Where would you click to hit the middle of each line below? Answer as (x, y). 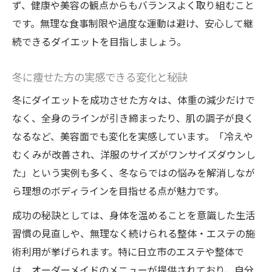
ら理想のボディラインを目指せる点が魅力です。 (118, 191)
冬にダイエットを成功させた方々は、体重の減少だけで (134, 100)
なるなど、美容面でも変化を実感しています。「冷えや (133, 136)
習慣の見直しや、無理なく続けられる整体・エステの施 (134, 233)
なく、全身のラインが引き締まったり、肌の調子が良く (133, 118)
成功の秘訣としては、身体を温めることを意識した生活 (134, 215)
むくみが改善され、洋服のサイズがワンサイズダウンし (134, 155)
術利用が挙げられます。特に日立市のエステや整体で (128, 252)
